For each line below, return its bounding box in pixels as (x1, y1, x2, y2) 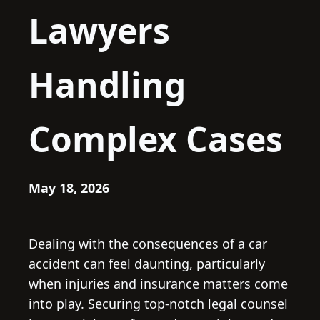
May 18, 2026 (29, 179, 109, 197)
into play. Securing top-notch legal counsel (29, 295, 288, 313)
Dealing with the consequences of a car (29, 235, 267, 253)
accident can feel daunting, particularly (29, 255, 265, 273)
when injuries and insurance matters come (29, 275, 288, 293)
